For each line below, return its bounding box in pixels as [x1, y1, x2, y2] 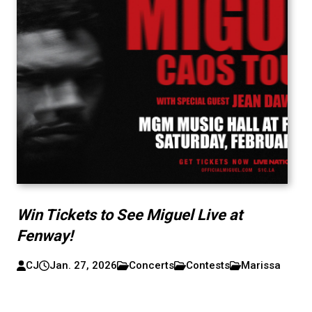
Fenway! [16, 227, 73, 244]
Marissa [241, 259, 281, 272]
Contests [185, 259, 230, 272]
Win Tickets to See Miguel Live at [16, 206, 242, 224]
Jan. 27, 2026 [49, 259, 117, 272]
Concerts [128, 259, 174, 272]
